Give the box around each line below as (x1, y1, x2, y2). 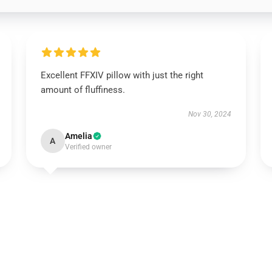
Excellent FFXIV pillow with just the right (40, 70, 203, 81)
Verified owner (64, 143, 112, 151)
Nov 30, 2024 (188, 110, 232, 118)
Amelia (64, 131, 92, 141)
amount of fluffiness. (40, 84, 125, 95)
